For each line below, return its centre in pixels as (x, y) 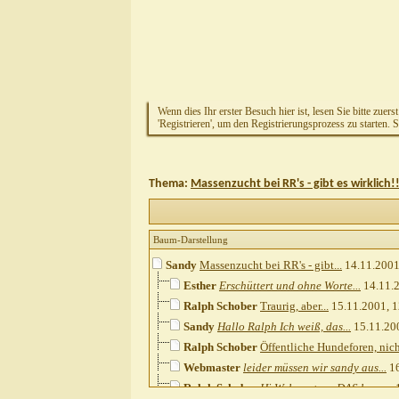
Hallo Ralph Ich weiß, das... (284, 327)
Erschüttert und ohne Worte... (290, 286)
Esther (200, 286)
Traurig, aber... (294, 306)
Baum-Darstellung (191, 240)
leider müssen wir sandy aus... (315, 368)
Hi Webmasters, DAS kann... (326, 388)
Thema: (170, 184)
